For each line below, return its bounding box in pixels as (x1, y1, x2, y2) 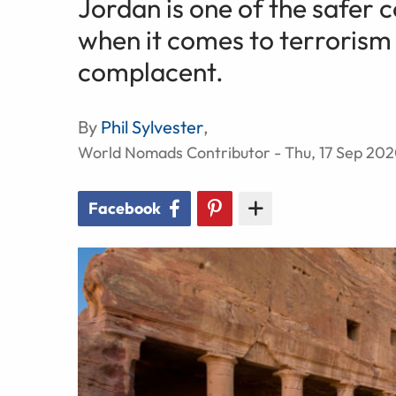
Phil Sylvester (101, 115, 203, 138)
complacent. (78, 54, 224, 88)
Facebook (88, 197, 161, 218)
